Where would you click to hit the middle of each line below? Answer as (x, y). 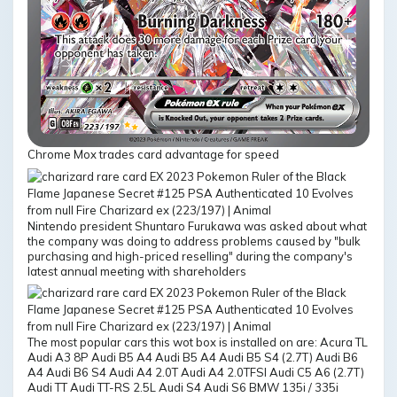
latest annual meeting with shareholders (137, 271)
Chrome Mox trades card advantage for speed (153, 155)
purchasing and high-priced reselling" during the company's (190, 256)
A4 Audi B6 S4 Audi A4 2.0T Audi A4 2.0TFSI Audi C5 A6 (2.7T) (196, 373)
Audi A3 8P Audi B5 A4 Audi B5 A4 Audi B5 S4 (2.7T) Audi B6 (193, 358)
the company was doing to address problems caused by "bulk (194, 241)
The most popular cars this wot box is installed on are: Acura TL (198, 343)
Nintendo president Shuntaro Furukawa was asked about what (197, 226)
